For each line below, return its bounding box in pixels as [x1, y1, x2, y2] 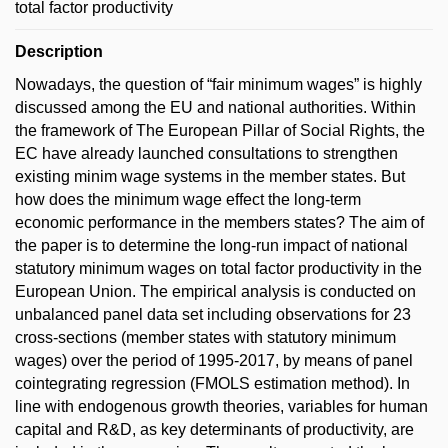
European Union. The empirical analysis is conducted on [15, 283, 416, 300]
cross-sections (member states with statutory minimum [15, 329, 396, 346]
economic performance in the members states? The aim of [15, 214, 424, 231]
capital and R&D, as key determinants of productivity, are [15, 421, 414, 438]
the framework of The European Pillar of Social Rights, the [15, 122, 425, 139]
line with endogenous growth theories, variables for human [15, 398, 428, 415]
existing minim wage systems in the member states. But [15, 168, 405, 185]
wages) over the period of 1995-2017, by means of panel [15, 352, 413, 369]
